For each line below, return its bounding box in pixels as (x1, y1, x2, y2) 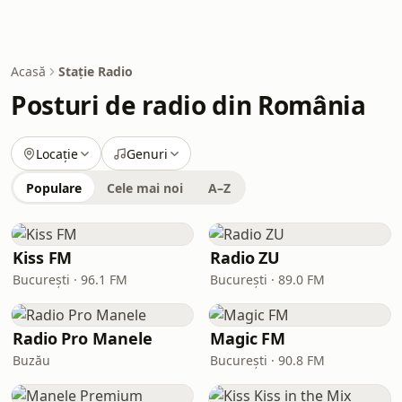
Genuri (127, 144, 168, 162)
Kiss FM (13, 247, 73, 268)
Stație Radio (58, 63, 133, 80)
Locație (36, 144, 78, 162)
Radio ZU (210, 247, 281, 268)
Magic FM (210, 328, 286, 349)
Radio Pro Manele (13, 328, 153, 349)
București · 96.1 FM (13, 271, 127, 288)
